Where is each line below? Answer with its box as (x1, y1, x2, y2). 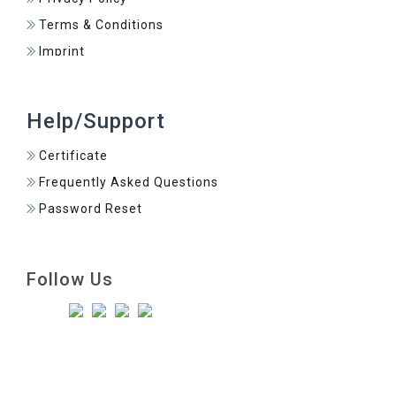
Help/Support (27, 108, 165, 133)
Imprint (39, 43, 85, 58)
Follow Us (27, 268, 113, 290)
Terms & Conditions (39, 17, 164, 32)
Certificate (39, 148, 108, 163)
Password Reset (39, 201, 142, 216)
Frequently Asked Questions (39, 174, 218, 189)
